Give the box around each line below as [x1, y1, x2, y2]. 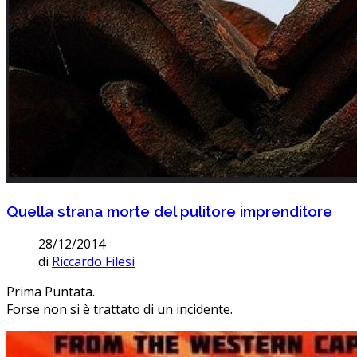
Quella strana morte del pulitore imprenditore [6, 202, 332, 220]
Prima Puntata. [6, 282, 95, 300]
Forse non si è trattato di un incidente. [6, 300, 233, 318]
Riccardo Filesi [52, 252, 135, 270]
